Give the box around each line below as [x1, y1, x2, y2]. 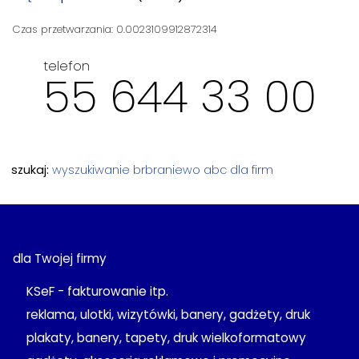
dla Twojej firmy [13, 249, 107, 267]
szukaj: [11, 162, 53, 179]
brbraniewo [133, 162, 201, 179]
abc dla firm [204, 162, 274, 179]
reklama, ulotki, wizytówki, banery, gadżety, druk [26, 306, 310, 324]
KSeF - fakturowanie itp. [26, 282, 168, 300]
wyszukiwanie [52, 162, 131, 179]
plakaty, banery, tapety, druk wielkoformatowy [26, 329, 306, 347]
